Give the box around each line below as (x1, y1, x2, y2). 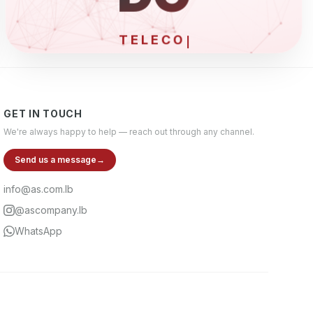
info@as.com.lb (3, 183, 74, 195)
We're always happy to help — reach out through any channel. (3, 126, 255, 137)
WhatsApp (15, 225, 63, 237)
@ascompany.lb (15, 204, 88, 216)
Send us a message (15, 154, 97, 165)
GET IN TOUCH (3, 108, 82, 119)
